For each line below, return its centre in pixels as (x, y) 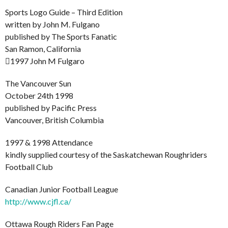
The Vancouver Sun (38, 83)
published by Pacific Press (51, 107)
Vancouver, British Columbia (54, 120)
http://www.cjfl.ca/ (38, 201)
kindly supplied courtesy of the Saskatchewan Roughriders (106, 154)
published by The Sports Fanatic (61, 36)
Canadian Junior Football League (62, 189)
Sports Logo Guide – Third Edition (64, 12)
